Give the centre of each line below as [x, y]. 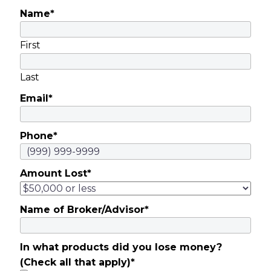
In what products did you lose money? [121, 247]
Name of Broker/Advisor [83, 210]
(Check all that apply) [76, 263]
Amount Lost [54, 174]
